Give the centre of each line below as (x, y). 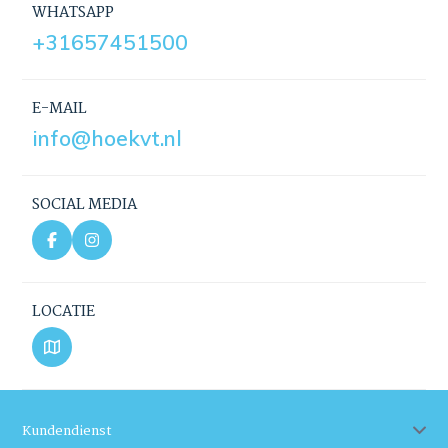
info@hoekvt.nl (107, 137)
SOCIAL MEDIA (85, 204)
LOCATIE (64, 311)
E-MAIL (60, 108)
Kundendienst (67, 430)
